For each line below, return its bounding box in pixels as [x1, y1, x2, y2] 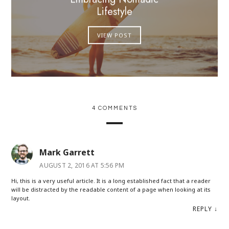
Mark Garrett [39, 146, 95, 158]
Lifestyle [97, 4, 132, 19]
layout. [11, 194, 31, 202]
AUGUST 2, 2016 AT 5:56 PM [39, 161, 125, 170]
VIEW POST [97, 31, 132, 39]
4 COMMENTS [91, 105, 138, 111]
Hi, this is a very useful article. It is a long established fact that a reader [11, 177, 211, 185]
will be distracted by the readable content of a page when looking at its [11, 186, 211, 194]
